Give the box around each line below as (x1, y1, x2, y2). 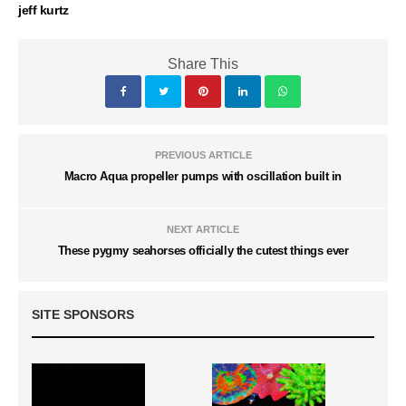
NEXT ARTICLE (167, 223, 239, 235)
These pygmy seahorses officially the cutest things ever (57, 243, 349, 257)
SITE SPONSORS (32, 306, 134, 322)
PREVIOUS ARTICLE (154, 149, 252, 160)
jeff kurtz (18, 2, 69, 17)
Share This (168, 55, 238, 72)
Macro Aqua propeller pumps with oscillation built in (63, 169, 343, 183)
